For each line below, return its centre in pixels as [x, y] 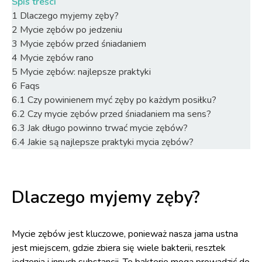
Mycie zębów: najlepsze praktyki [85, 72]
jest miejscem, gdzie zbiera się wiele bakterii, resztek [119, 248]
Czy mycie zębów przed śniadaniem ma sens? [119, 114]
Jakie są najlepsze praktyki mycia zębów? [111, 142]
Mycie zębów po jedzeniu [71, 30]
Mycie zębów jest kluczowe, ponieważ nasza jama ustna [125, 234]
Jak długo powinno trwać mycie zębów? [108, 128]
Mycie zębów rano [57, 58]
